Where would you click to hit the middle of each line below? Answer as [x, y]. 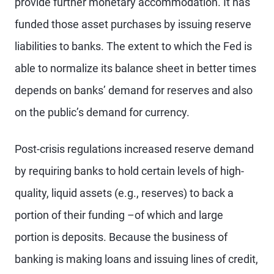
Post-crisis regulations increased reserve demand [134, 149]
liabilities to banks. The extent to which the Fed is [133, 46]
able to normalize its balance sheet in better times [135, 68]
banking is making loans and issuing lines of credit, [136, 259]
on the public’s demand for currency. [102, 112]
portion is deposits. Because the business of [121, 237]
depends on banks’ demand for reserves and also [134, 90]
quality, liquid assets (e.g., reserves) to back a [124, 193]
